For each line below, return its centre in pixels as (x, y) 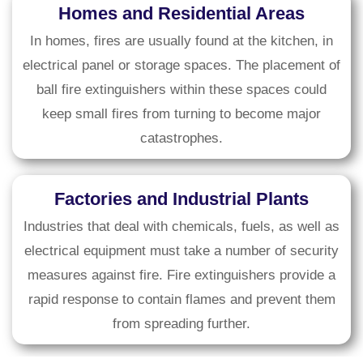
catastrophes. (181, 139)
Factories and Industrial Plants (181, 199)
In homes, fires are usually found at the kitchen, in (181, 41)
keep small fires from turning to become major (181, 114)
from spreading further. (181, 324)
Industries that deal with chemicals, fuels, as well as (181, 227)
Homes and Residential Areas (181, 14)
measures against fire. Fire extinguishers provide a (181, 275)
